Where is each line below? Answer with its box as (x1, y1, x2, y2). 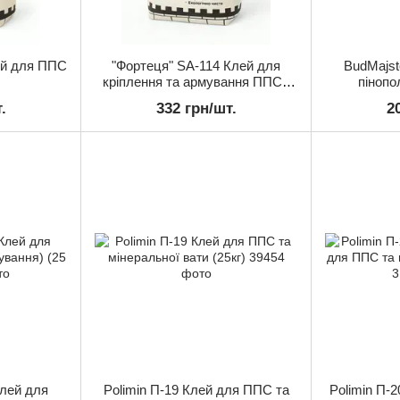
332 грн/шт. (155, 100, 237, 117)
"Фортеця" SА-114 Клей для (112, 58, 280, 73)
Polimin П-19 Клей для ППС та (103, 382, 289, 397)
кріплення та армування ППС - (102, 74, 290, 89)
